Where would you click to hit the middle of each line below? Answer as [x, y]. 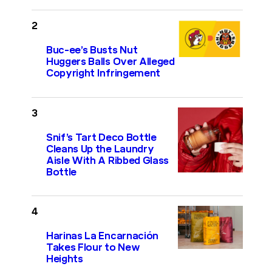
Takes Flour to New [93, 247]
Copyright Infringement [103, 73]
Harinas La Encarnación [102, 236]
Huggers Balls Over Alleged [110, 62]
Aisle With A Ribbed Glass [107, 160]
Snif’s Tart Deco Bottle [101, 137]
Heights [65, 259]
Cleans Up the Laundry [100, 149]
